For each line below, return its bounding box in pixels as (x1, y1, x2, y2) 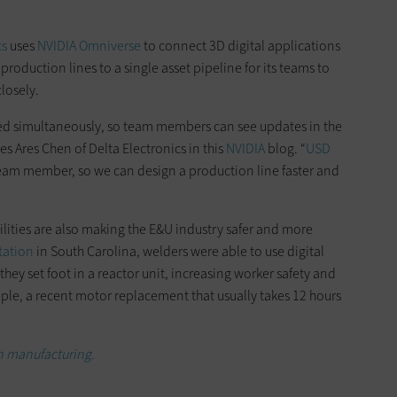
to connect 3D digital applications (141, 35, 340, 55)
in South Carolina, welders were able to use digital (34, 241, 324, 261)
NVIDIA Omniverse (37, 35, 141, 55)
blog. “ (265, 138, 306, 158)
